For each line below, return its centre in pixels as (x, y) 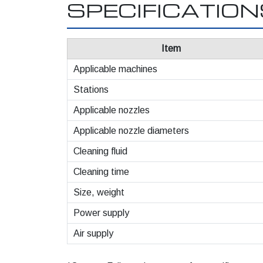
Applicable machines (115, 69)
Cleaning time (101, 172)
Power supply (101, 213)
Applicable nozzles (112, 110)
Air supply (93, 233)
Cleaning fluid (100, 151)
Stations (91, 90)
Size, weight (99, 192)
